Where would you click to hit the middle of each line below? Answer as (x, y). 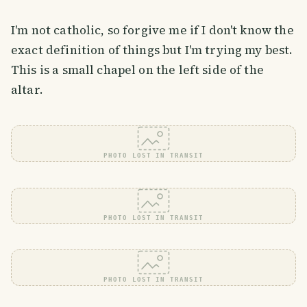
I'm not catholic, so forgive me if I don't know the (152, 30)
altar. (27, 89)
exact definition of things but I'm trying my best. (152, 50)
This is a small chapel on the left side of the (137, 70)
